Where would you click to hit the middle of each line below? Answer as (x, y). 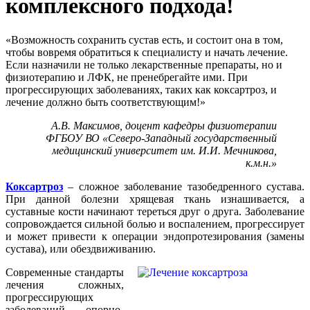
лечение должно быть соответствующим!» (106, 102)
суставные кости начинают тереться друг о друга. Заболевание (155, 211)
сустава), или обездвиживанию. (81, 248)
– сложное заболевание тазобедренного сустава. (184, 186)
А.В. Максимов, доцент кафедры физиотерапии (164, 125)
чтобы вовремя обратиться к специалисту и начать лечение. (147, 52)
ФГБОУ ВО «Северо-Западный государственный (161, 138)
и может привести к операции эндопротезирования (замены (155, 236)
